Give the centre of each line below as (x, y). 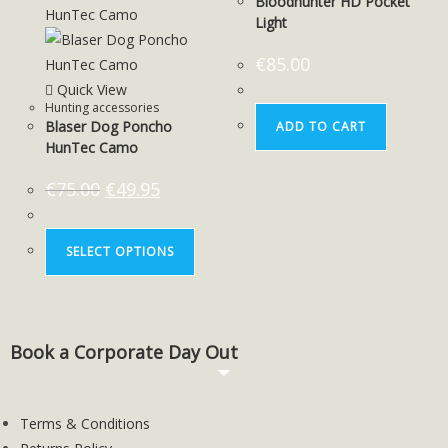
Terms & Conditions (85, 424)
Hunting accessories (102, 107)
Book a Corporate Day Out (124, 352)
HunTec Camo (91, 147)
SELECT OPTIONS (120, 251)
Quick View (90, 89)
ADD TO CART (321, 126)
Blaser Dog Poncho (108, 126)
